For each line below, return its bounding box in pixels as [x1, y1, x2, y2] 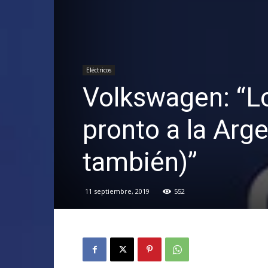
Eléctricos [86, 66, 111, 74]
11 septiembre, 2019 [85, 187, 150, 196]
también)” [83, 147, 197, 178]
